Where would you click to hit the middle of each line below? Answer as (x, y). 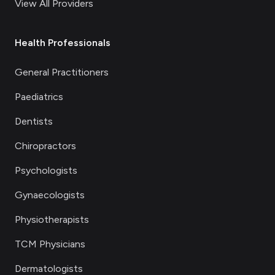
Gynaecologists (50, 195)
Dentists (34, 121)
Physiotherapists (52, 219)
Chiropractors (45, 146)
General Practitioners (62, 72)
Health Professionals (63, 43)
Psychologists (46, 170)
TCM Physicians (50, 244)
